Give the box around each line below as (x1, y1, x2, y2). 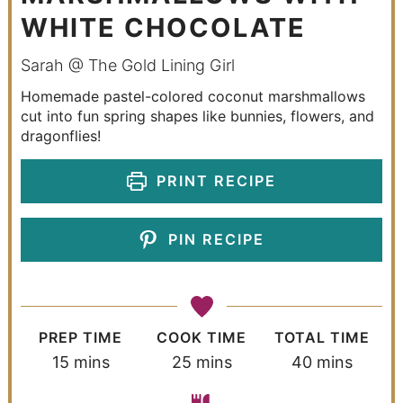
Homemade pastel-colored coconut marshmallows (20, 86, 365, 105)
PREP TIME (39, 327, 123, 346)
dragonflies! (20, 126, 101, 145)
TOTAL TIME (274, 327, 371, 346)
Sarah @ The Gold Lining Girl (20, 55, 235, 75)
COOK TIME (157, 327, 246, 346)
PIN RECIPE (162, 229, 264, 248)
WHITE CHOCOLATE (20, 11, 306, 43)
